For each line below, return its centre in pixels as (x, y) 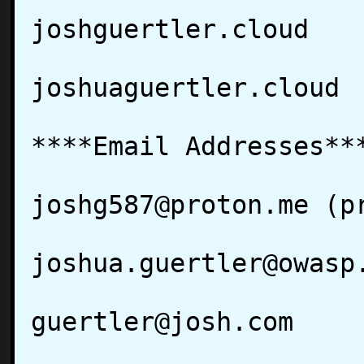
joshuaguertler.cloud (185, 87)
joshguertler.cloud (170, 29)
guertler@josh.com (162, 321)
